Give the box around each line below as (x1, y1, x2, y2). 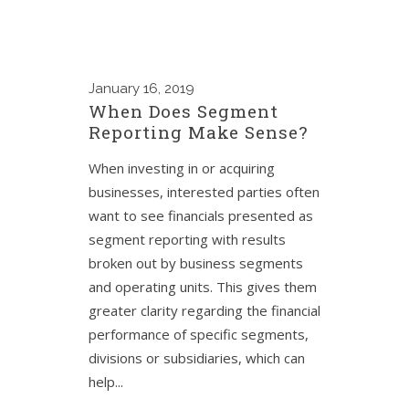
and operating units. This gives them (89, 278, 317, 296)
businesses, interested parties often (89, 183, 320, 201)
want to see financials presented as (89, 206, 313, 225)
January (89, 80, 140, 97)
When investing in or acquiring (89, 159, 275, 177)
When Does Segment (89, 100, 278, 122)
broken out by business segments (89, 254, 303, 272)
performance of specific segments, (89, 325, 309, 343)
